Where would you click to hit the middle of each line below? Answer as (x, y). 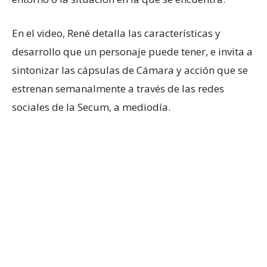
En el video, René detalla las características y (116, 33)
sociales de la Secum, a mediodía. (91, 107)
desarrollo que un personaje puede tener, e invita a (132, 51)
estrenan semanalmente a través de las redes (118, 88)
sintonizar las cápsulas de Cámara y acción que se (130, 70)
